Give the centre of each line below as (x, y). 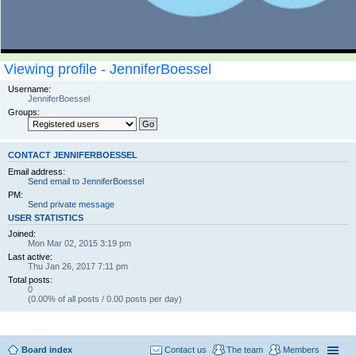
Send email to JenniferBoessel (86, 181)
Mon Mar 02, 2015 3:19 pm (79, 244)
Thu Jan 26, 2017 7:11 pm (78, 267)
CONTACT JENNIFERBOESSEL (73, 155)
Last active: (30, 257)
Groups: (24, 112)
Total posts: (30, 280)
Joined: (22, 234)
